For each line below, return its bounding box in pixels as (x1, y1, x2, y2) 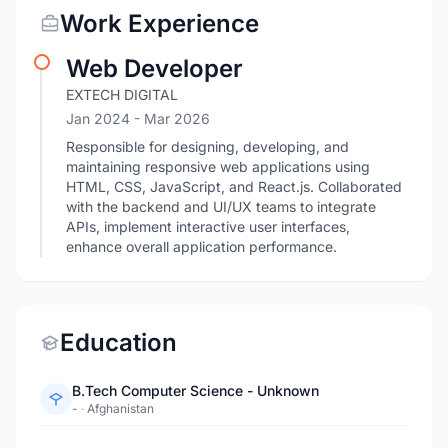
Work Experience (60, 9, 259, 38)
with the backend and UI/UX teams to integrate (66, 198, 376, 215)
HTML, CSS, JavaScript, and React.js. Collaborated (66, 178, 402, 195)
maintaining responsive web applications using (66, 158, 370, 175)
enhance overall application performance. (66, 238, 337, 255)
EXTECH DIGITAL (66, 86, 178, 103)
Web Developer (66, 54, 243, 83)
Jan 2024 (66, 110, 134, 127)
